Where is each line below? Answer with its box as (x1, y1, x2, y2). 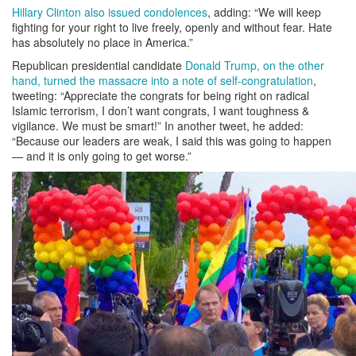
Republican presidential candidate (12, 56, 185, 73)
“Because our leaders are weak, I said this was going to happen (12, 132, 331, 149)
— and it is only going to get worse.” (12, 147, 192, 164)
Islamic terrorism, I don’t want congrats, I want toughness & (12, 102, 309, 118)
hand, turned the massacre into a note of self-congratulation (12, 72, 313, 88)
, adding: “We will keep (207, 3, 321, 20)
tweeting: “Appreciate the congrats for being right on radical (12, 87, 309, 103)
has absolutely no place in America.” (12, 33, 193, 50)
